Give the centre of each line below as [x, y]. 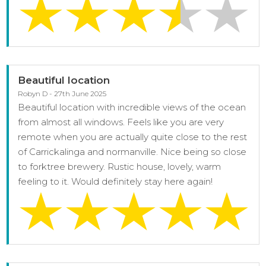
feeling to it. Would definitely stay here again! [115, 182]
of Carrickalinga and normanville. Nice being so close [132, 152]
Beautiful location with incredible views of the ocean [132, 107]
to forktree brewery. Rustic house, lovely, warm [120, 167]
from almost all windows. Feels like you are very [121, 122]
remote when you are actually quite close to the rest [133, 137]
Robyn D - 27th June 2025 [62, 94]
